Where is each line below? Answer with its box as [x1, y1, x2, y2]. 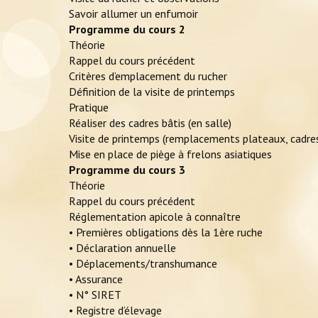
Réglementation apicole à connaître [69, 209, 241, 224]
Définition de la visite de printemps [69, 84, 235, 99]
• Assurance [69, 272, 123, 287]
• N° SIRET [69, 287, 121, 302]
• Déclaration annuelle [69, 241, 176, 256]
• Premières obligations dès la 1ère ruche [69, 225, 263, 240]
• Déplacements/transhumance [69, 256, 217, 271]
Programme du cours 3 [69, 163, 185, 177]
